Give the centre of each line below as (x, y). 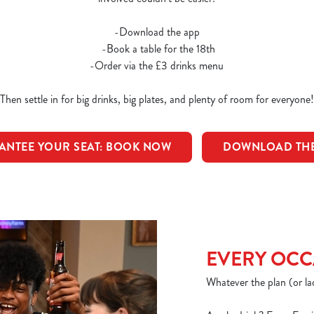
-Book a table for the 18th (157, 49)
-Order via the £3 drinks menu (157, 66)
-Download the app (157, 32)
